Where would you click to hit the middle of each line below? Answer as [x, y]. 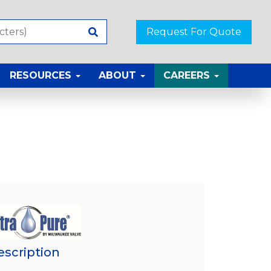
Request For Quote [194, 31]
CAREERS [188, 76]
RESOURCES [42, 76]
